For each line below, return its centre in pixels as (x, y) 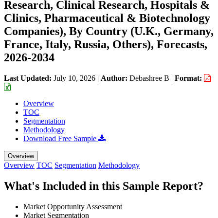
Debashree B (149, 78)
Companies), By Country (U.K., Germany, (109, 31)
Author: (115, 78)
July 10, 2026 (74, 78)
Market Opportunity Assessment (73, 206)
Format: (189, 78)
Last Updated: (29, 78)
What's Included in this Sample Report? (104, 186)
